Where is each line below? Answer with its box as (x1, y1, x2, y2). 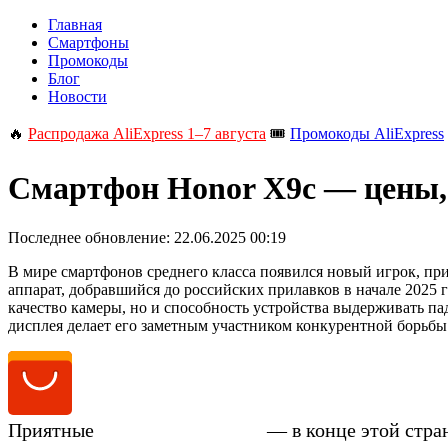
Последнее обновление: (8, 228, 174, 246)
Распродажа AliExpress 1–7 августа (28, 125, 266, 142)
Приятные (8, 418, 99, 441)
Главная (48, 16, 102, 33)
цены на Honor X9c (99, 418, 262, 441)
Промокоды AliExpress (290, 125, 444, 142)
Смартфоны (48, 34, 129, 51)
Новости (48, 88, 107, 105)
